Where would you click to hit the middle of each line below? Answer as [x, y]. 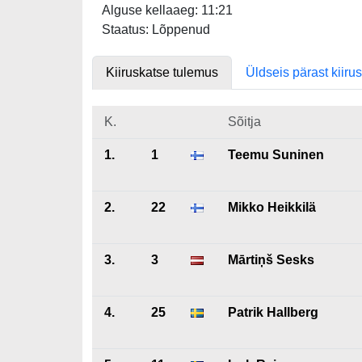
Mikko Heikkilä [272, 207]
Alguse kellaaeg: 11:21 [167, 10]
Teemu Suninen [276, 155]
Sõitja [244, 122]
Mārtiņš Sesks [271, 260]
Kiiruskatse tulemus [162, 72]
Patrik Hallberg [273, 312]
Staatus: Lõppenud [156, 29]
